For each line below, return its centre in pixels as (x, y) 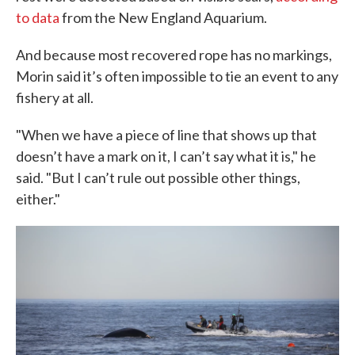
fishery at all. (55, 97)
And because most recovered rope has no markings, (174, 54)
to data (38, 17)
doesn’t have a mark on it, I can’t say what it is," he (166, 156)
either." (38, 198)
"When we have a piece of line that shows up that (166, 134)
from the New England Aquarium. (163, 17)
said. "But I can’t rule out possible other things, (158, 177)
